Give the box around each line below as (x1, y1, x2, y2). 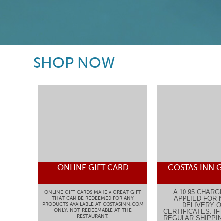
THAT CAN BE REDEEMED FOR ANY (52, 195, 134, 201)
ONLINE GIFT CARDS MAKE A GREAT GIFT (44, 189, 141, 195)
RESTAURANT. (77, 213, 109, 219)
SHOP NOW (33, 54, 115, 71)
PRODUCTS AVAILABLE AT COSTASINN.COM (42, 201, 144, 207)
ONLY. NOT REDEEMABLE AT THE (54, 207, 132, 213)
